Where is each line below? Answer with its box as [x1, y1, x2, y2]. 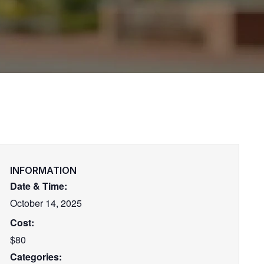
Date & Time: [10, 179, 67, 193]
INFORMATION [10, 164, 77, 176]
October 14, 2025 [10, 196, 82, 210]
